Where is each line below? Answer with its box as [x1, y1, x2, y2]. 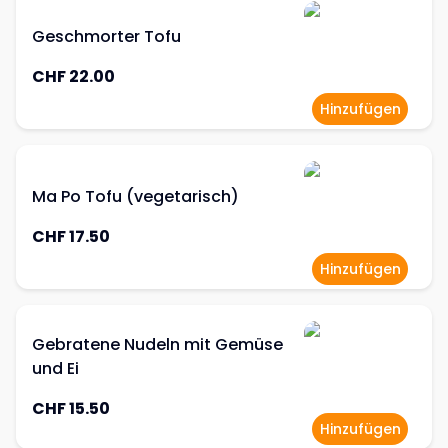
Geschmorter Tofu [32, 25, 181, 48]
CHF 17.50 [32, 225, 110, 248]
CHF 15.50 [32, 397, 110, 420]
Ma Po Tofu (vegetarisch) [32, 185, 239, 208]
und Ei [32, 357, 79, 380]
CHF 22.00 [32, 65, 115, 88]
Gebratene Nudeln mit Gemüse [32, 333, 283, 356]
